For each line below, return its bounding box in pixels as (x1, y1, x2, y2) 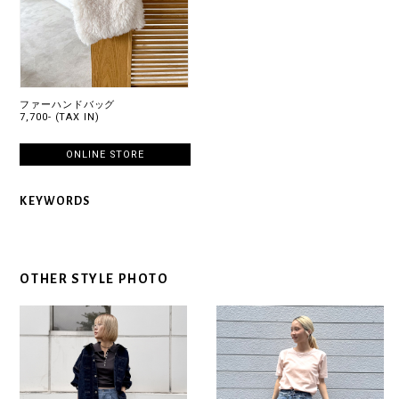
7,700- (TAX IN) (20, 110, 100, 123)
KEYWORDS (20, 195, 91, 208)
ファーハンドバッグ (20, 98, 116, 110)
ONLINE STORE (66, 149, 144, 161)
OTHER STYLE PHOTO (20, 272, 169, 287)
